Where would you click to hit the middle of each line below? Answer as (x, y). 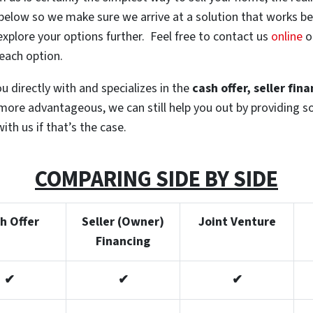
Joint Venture (237, 222)
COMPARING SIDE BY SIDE (156, 180)
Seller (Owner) (123, 222)
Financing (123, 242)
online (287, 37)
